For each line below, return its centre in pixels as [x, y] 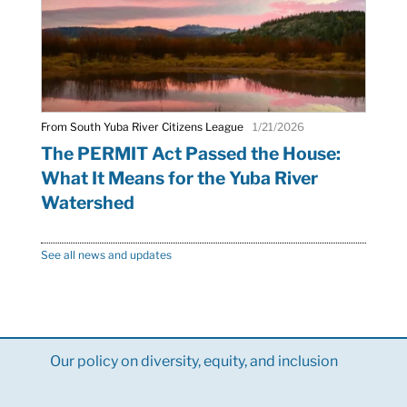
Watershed [87, 202]
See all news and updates [106, 254]
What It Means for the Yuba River [179, 178]
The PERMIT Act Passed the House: [190, 153]
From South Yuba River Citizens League [142, 126]
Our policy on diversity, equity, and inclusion [194, 361]
